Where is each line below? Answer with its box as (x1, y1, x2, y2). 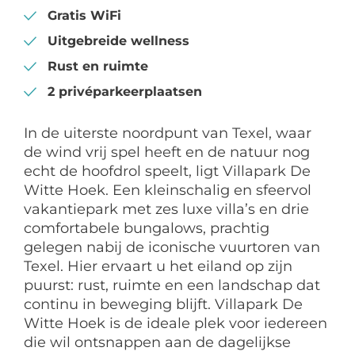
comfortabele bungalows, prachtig (24, 219, 269, 237)
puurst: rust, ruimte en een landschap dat (24, 277, 320, 294)
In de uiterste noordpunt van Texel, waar (24, 124, 311, 142)
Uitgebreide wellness (48, 33, 189, 48)
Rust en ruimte (48, 59, 148, 74)
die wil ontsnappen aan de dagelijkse (24, 334, 291, 351)
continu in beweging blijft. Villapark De (24, 296, 303, 313)
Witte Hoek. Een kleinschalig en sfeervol (24, 181, 311, 199)
